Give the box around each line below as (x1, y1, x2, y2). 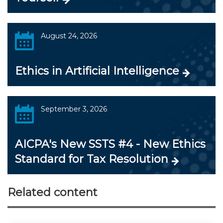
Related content (7, 186, 98, 200)
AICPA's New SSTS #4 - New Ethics (15, 137, 206, 151)
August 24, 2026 (40, 31, 97, 41)
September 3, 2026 (40, 105, 107, 114)
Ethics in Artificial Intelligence (15, 64, 179, 78)
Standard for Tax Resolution (15, 152, 168, 166)
